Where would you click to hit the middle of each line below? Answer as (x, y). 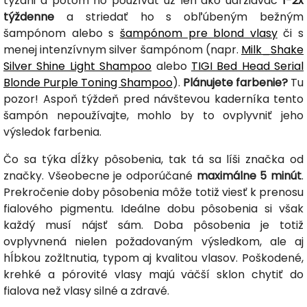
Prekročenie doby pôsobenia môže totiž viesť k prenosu (153, 192)
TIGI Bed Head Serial (247, 66)
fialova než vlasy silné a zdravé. (86, 291)
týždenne (29, 16)
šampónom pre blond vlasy (198, 33)
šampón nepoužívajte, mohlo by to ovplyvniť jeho (153, 115)
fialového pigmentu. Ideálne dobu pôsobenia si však (153, 208)
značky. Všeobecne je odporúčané (100, 175)
